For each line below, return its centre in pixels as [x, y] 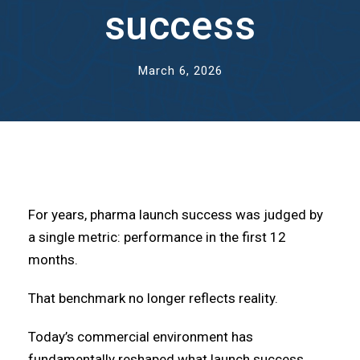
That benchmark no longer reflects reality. [153, 298]
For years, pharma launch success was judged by [176, 215]
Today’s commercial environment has [141, 337]
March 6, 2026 [180, 71]
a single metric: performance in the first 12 [157, 237]
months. [53, 260]
